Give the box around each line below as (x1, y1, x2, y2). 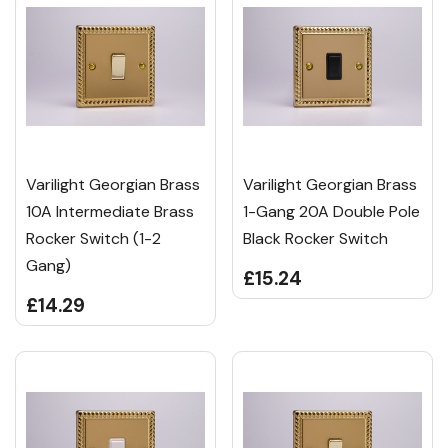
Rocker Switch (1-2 (26, 228, 161, 250)
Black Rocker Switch (243, 228, 388, 250)
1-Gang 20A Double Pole (243, 201, 420, 223)
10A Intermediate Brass (26, 201, 194, 223)
